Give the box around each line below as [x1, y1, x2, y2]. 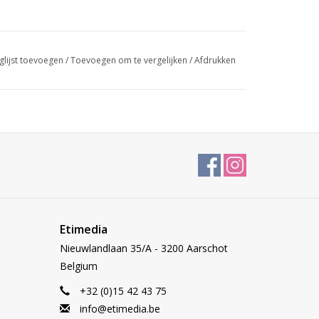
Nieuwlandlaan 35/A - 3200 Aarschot [59, 241, 228, 255]
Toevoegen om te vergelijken [70, 53, 189, 66]
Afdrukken [194, 53, 236, 66]
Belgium [59, 258, 98, 273]
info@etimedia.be [79, 301, 160, 315]
